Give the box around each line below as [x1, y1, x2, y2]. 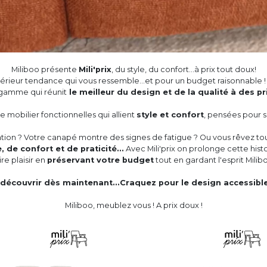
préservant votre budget [46, 156, 154, 165]
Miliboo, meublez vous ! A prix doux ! [64, 201, 203, 210]
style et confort [136, 110, 204, 120]
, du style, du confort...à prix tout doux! [111, 65, 256, 74]
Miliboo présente [11, 65, 79, 74]
